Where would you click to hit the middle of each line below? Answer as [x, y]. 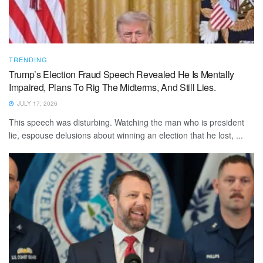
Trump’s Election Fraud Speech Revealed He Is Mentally [122, 74]
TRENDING [28, 59]
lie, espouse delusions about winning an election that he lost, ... [126, 135]
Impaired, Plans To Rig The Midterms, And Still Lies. [112, 87]
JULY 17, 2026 [36, 103]
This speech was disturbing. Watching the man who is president [127, 122]
